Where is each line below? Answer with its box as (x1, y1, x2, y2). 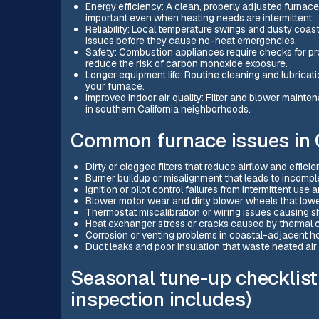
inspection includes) (70, 286, 251, 312)
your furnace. (85, 80, 145, 93)
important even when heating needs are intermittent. (85, 11, 314, 25)
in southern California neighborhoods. (85, 103, 251, 116)
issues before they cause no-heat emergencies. (85, 34, 297, 48)
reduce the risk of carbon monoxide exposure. (85, 57, 288, 70)
